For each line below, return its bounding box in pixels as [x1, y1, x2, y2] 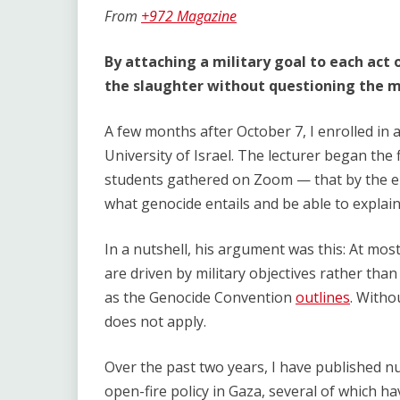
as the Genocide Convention [104, 287, 296, 307]
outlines [296, 287, 350, 307]
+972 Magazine [141, 6, 237, 26]
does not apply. [104, 312, 210, 331]
